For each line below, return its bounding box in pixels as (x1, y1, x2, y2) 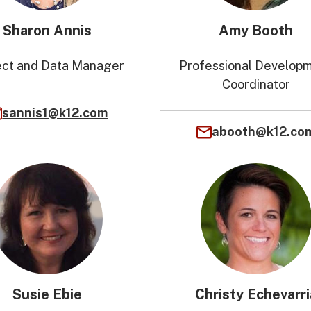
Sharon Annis (3, 22, 92, 39)
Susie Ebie (12, 286, 83, 303)
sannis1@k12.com (2, 106, 108, 120)
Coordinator (221, 77, 290, 92)
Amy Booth (219, 22, 294, 39)
